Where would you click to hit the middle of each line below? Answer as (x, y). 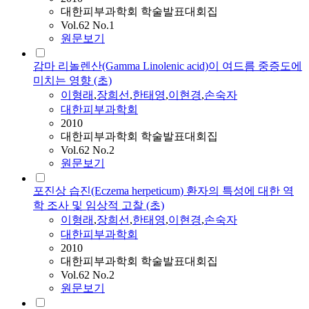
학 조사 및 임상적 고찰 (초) (99, 206)
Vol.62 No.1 (88, 26)
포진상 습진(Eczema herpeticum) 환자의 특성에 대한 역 (163, 191)
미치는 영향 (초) (72, 81)
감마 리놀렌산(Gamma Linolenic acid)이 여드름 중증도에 (168, 66)
